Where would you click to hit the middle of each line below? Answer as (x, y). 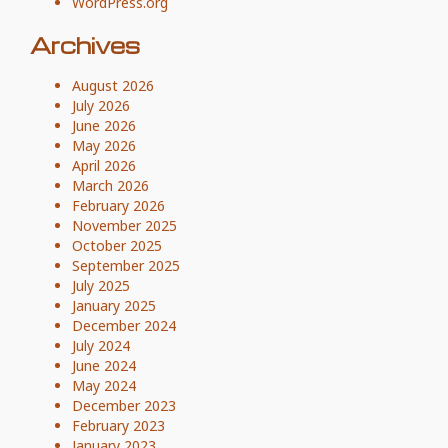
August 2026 (113, 85)
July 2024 (101, 345)
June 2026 (104, 125)
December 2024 (124, 325)
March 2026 (110, 185)
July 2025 (101, 285)
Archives (85, 44)
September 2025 (126, 265)
